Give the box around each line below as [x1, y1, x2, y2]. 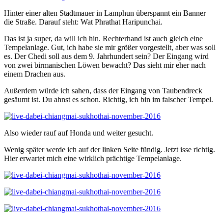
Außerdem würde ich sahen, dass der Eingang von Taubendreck [4, 86, 202, 95]
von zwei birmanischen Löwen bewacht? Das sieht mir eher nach [4, 60, 206, 69]
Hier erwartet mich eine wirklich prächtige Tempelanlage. [4, 154, 182, 163]
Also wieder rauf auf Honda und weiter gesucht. [4, 128, 153, 137]
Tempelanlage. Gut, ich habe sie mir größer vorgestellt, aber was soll [4, 43, 216, 52]
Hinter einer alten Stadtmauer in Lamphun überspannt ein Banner [4, 8, 206, 17]
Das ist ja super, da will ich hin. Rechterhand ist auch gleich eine [4, 34, 203, 43]
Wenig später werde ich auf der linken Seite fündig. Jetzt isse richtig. [4, 145, 215, 154]
